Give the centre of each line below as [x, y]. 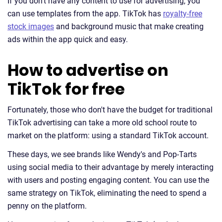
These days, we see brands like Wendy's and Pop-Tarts [102, 155]
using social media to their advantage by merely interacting [111, 167]
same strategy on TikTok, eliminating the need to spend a [107, 193]
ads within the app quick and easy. [68, 40]
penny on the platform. [47, 206]
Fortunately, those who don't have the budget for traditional [110, 110]
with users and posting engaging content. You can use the [108, 180]
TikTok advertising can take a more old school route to [102, 123]
